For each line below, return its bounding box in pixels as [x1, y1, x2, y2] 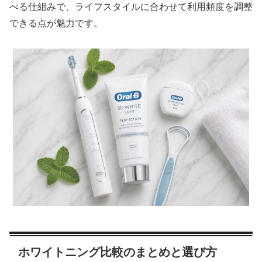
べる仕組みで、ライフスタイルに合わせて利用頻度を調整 [9, 2, 253, 12]
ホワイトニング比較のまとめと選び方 [18, 246, 217, 259]
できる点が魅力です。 [9, 18, 103, 29]
